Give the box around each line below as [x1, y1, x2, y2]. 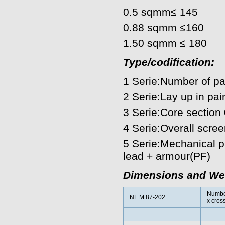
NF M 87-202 [129, 194, 165, 201]
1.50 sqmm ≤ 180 [123, 37, 207, 49]
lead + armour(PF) [123, 150, 210, 162]
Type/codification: [123, 56, 214, 68]
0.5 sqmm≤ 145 [123, 6, 198, 18]
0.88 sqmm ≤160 [123, 22, 204, 34]
